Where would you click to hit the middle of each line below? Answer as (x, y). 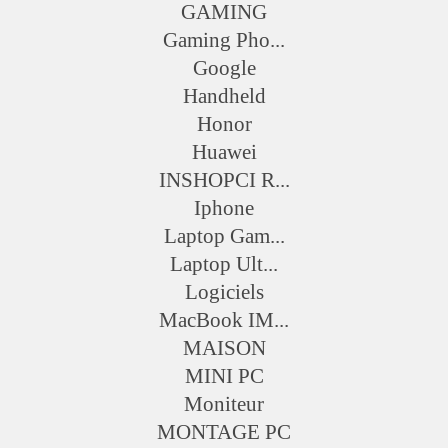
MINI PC (224, 376)
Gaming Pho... (224, 40)
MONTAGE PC (224, 432)
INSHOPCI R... (224, 180)
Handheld (224, 96)
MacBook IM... (224, 320)
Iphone (224, 208)
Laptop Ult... (224, 264)
